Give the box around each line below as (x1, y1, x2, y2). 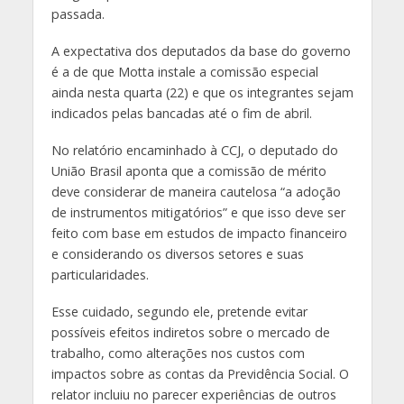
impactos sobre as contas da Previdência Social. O (50, 364, 349, 382)
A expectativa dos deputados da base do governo (50, 42, 351, 60)
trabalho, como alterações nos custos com (50, 344, 305, 362)
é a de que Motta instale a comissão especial (50, 63, 318, 80)
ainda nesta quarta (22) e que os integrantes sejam (50, 84, 353, 101)
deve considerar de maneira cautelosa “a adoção (50, 182, 341, 200)
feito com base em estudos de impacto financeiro (50, 224, 347, 242)
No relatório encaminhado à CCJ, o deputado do (50, 141, 338, 159)
